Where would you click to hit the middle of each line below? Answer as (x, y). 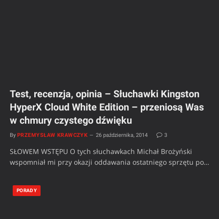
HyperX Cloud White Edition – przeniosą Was (107, 107)
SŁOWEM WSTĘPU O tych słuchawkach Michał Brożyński (101, 151)
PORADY (27, 190)
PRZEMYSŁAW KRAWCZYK (53, 135)
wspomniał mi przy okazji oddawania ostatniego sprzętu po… (109, 162)
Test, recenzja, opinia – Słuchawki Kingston (105, 94)
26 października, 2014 (122, 135)
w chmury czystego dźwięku (71, 120)
